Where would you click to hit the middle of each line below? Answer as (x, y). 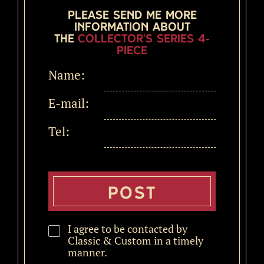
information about (132, 26)
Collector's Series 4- (144, 38)
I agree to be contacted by (128, 228)
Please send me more (132, 14)
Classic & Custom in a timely (136, 240)
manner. (88, 252)
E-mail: (69, 103)
